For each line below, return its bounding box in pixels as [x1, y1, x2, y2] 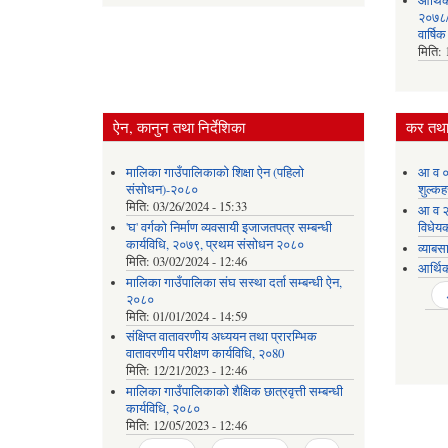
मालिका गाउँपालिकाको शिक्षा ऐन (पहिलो [125, 164, 304, 182]
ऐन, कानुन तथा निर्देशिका [113, 116, 245, 137]
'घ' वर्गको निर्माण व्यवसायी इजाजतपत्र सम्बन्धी [125, 219, 332, 237]
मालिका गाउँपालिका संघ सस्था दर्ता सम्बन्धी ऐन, [125, 273, 342, 291]
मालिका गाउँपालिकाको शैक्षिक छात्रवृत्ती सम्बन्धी [125, 382, 343, 400]
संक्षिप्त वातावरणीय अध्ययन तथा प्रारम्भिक [125, 328, 317, 346]
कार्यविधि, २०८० [125, 399, 200, 417]
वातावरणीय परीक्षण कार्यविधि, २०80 [125, 345, 284, 363]
